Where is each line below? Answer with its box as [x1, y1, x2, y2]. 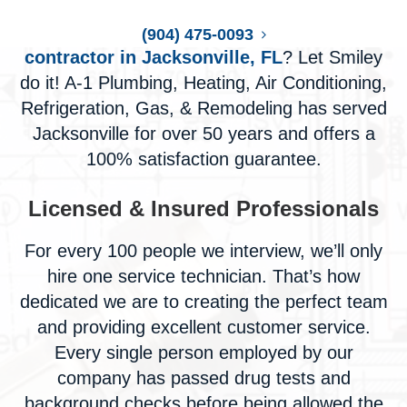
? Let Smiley [283, 47, 382, 67]
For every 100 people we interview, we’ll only [25, 241, 382, 261]
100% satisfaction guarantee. [85, 149, 322, 169]
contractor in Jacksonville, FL [25, 47, 283, 67]
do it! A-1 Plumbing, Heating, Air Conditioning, [20, 73, 387, 93]
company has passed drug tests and [56, 368, 351, 388]
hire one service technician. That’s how [47, 266, 360, 286]
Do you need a [55, 22, 179, 42]
